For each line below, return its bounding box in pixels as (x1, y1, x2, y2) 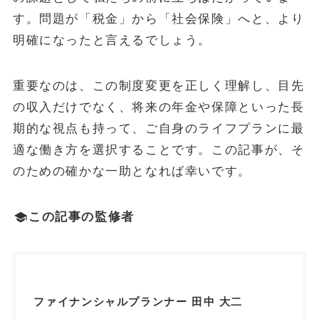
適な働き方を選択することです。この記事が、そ (12, 142, 305, 157)
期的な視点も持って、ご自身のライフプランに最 (12, 121, 305, 135)
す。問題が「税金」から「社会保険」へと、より (12, 11, 305, 26)
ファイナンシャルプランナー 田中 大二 (33, 296, 244, 308)
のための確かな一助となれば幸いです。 (12, 164, 251, 178)
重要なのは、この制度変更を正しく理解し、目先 (12, 78, 305, 93)
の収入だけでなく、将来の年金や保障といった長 (12, 100, 305, 114)
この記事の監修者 (28, 209, 135, 224)
